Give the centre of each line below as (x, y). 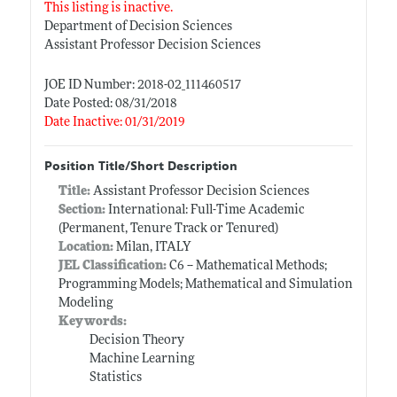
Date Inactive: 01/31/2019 (114, 122)
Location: (86, 247)
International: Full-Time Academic (205, 210)
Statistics (115, 378)
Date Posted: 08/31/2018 (110, 104)
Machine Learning (141, 359)
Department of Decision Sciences (138, 27)
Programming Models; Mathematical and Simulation (205, 284)
